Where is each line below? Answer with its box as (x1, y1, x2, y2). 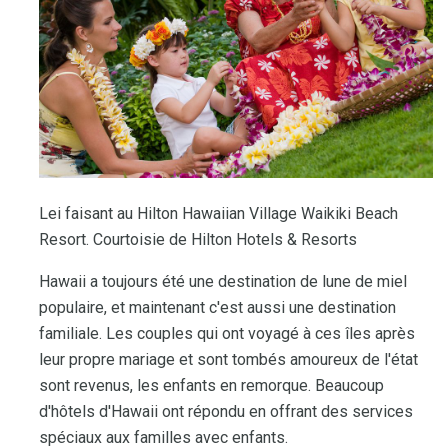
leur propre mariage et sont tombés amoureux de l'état (39, 349, 418, 369)
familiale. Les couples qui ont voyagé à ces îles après (39, 323, 415, 343)
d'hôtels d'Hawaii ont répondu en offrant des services (39, 401, 413, 421)
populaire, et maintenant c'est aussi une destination (39, 297, 396, 317)
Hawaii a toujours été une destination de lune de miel (39, 271, 407, 291)
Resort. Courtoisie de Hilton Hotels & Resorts (39, 229, 357, 249)
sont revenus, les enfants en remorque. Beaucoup (39, 375, 384, 395)
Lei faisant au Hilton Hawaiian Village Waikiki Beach (39, 203, 398, 223)
